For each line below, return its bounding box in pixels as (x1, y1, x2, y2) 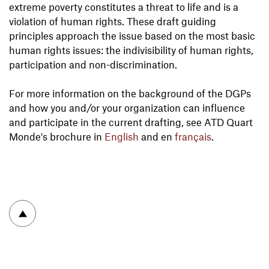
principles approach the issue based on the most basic (9, 29, 255, 42)
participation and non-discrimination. (9, 58, 177, 71)
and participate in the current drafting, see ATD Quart (9, 116, 253, 128)
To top (61, 202, 89, 214)
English (104, 130, 141, 143)
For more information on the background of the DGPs (9, 87, 251, 100)
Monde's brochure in (9, 130, 104, 143)
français (175, 130, 211, 143)
